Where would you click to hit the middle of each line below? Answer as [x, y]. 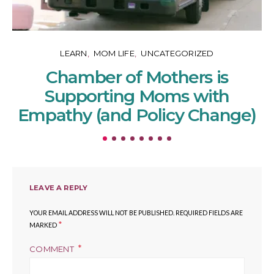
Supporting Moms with [137, 96]
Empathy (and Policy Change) [137, 115]
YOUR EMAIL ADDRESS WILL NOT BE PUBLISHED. [102, 213]
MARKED [44, 225]
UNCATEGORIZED [177, 54]
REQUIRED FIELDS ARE [209, 213]
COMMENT [53, 249]
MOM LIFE [114, 54]
